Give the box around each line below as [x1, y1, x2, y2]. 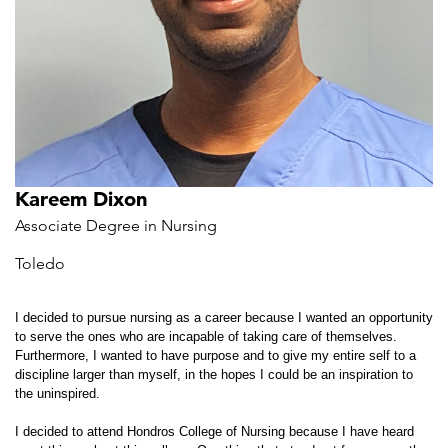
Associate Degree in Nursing [15, 216, 217, 235]
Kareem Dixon [15, 187, 147, 211]
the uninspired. [15, 386, 100, 401]
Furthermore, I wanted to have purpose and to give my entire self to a [15, 348, 416, 363]
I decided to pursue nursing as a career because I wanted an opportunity [15, 310, 433, 325]
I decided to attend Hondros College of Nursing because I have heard [15, 424, 414, 439]
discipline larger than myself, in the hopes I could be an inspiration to [15, 367, 413, 382]
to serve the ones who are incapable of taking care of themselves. [15, 329, 397, 344]
